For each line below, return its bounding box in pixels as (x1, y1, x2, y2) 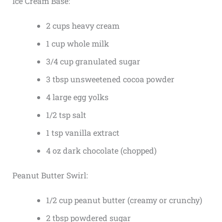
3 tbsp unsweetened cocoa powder (46, 74, 174, 85)
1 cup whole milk (46, 38, 109, 49)
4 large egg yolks (46, 92, 109, 103)
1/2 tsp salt (46, 110, 86, 120)
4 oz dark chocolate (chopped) (46, 145, 157, 156)
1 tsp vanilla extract (46, 127, 119, 138)
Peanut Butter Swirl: (12, 170, 88, 181)
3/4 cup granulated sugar (46, 56, 140, 67)
